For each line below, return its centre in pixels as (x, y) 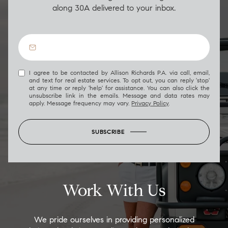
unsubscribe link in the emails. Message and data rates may (119, 96)
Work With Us (114, 191)
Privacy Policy (150, 103)
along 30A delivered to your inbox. (114, 8)
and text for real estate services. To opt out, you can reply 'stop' (119, 80)
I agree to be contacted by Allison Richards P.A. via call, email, (119, 73)
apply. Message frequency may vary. (80, 103)
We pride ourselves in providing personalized (114, 219)
